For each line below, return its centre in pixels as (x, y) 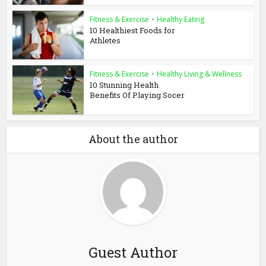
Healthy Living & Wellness (199, 74)
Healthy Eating (181, 19)
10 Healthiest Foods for (133, 30)
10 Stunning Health (124, 85)
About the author (133, 139)
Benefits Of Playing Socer (137, 95)
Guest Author (133, 253)
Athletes (105, 40)
